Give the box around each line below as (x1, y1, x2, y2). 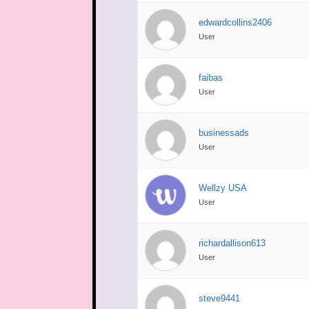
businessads (199, 127, 250, 138)
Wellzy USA (199, 182, 248, 193)
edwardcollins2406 (199, 17, 272, 28)
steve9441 (199, 292, 241, 303)
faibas (199, 72, 223, 83)
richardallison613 (199, 237, 266, 248)
